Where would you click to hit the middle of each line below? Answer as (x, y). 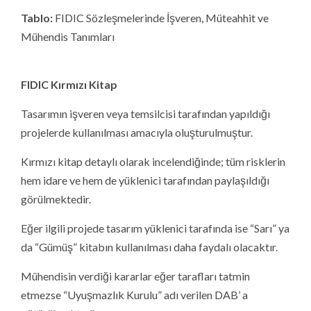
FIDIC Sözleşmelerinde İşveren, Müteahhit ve (161, 17)
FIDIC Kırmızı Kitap (69, 84)
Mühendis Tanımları (68, 36)
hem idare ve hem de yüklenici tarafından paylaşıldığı (145, 180)
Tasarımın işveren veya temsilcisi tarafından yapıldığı (145, 113)
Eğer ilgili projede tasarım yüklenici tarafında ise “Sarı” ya (155, 228)
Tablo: (37, 17)
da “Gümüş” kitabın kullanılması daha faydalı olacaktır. (149, 246)
